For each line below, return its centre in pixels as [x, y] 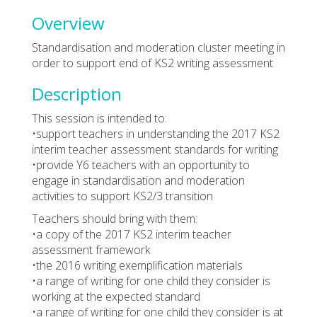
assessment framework [91, 249]
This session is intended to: [99, 118]
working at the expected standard [116, 296]
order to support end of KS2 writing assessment [152, 63]
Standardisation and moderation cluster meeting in [158, 47]
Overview [68, 23]
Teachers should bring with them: [115, 218]
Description [77, 93]
